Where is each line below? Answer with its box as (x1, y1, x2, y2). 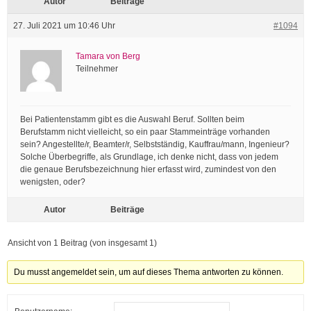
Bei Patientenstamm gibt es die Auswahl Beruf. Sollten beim (20, 115, 244, 124)
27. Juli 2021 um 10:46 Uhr (13, 21, 115, 31)
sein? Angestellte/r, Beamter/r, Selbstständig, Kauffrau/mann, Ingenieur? (20, 140, 289, 149)
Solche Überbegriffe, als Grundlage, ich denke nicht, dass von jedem (20, 152, 278, 162)
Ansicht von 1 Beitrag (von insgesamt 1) (8, 238, 157, 248)
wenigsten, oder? (20, 177, 85, 187)
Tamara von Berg (76, 51, 140, 61)
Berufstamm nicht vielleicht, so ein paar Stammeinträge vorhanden (20, 127, 270, 137)
